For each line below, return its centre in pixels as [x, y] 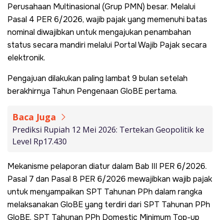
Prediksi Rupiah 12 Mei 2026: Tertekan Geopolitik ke [108, 129]
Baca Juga [35, 117]
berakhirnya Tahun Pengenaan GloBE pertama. [92, 91]
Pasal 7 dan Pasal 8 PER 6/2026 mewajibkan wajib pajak [110, 179]
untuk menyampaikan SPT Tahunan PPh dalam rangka [105, 192]
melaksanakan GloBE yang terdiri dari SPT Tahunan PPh [109, 204]
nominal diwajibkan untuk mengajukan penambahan [99, 32]
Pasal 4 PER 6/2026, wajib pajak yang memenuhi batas [107, 19]
